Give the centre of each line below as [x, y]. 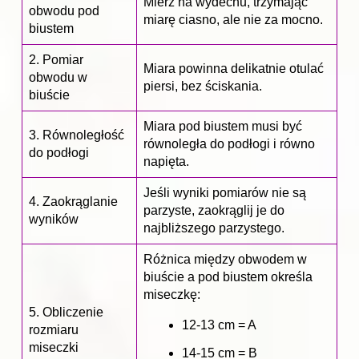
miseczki [54, 348]
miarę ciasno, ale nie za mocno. [233, 20]
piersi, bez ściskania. [203, 87]
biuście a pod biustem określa [228, 277]
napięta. [166, 162]
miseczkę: [172, 295]
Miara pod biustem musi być [223, 127]
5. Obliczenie [66, 313]
